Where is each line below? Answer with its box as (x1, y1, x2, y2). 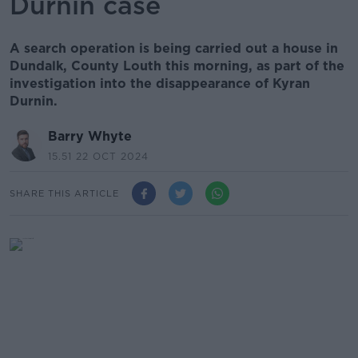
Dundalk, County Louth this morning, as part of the (10, 58, 344, 74)
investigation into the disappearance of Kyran (10, 76, 310, 91)
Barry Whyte (48, 129, 132, 144)
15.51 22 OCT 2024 (48, 150, 149, 162)
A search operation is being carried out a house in (10, 41, 338, 56)
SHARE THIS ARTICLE (10, 187, 119, 199)
